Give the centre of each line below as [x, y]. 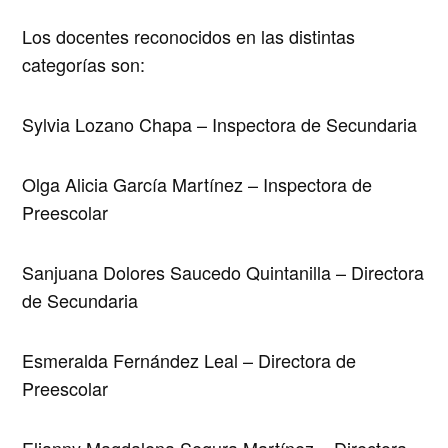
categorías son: [84, 63]
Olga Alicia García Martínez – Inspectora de [197, 183]
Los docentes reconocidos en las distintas [189, 35]
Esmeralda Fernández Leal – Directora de [189, 359]
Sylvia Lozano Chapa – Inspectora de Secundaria [220, 123]
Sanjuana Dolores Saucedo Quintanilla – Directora [223, 271]
